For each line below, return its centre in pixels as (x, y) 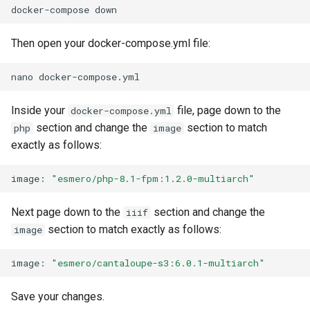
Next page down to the (67, 212)
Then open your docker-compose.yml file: (111, 43)
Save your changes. (58, 297)
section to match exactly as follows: (133, 229)
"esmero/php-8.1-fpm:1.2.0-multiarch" (153, 178)
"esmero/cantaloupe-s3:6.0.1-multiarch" (158, 263)
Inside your (39, 110)
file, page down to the (228, 110)
